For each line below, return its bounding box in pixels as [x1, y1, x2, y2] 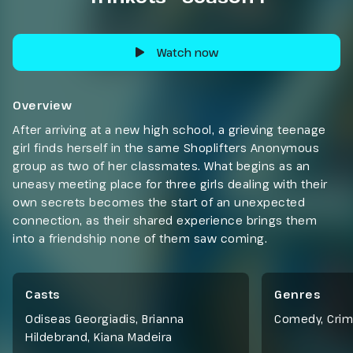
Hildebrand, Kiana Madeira [25, 329, 173, 344]
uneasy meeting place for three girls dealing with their [13, 176, 328, 191]
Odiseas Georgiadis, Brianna [25, 310, 184, 326]
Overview [13, 97, 72, 113]
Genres [274, 286, 320, 302]
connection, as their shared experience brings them [13, 212, 317, 228]
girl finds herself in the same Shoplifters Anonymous [13, 139, 319, 155]
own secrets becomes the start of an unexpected [13, 194, 305, 210]
